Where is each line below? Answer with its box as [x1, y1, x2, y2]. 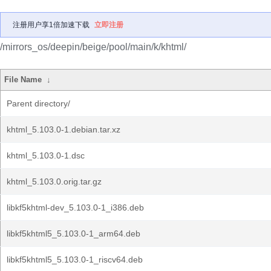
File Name [4, 75, 42, 84]
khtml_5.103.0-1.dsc [7, 151, 85, 160]
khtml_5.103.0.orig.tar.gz [7, 177, 102, 186]
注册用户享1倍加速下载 [13, 21, 90, 29]
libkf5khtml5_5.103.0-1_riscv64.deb [7, 255, 143, 264]
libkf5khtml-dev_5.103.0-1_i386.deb [7, 203, 144, 212]
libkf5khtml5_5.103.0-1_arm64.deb [7, 229, 140, 238]
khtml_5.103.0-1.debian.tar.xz [7, 125, 120, 134]
